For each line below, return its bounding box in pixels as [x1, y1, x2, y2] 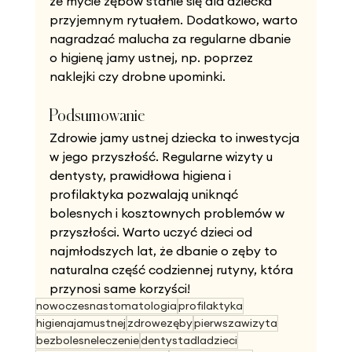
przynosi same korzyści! [49, 280, 190, 296]
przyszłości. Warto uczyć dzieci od [49, 223, 255, 240]
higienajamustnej [35, 315, 126, 330]
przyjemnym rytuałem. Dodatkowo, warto [49, 11, 301, 27]
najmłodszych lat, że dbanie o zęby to [49, 242, 280, 258]
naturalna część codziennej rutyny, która [49, 261, 296, 277]
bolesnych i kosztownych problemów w [49, 204, 288, 221]
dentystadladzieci [140, 332, 237, 347]
